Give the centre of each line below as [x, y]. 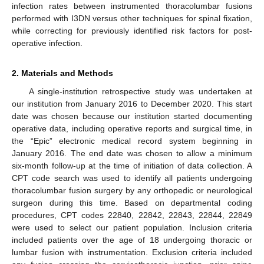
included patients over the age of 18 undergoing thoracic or [132, 240]
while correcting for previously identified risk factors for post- [132, 30]
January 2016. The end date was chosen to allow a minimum [132, 153]
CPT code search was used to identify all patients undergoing [132, 178]
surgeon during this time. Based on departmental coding [132, 202]
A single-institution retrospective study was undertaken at [140, 91]
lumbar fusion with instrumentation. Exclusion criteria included [132, 252]
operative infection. [47, 43]
